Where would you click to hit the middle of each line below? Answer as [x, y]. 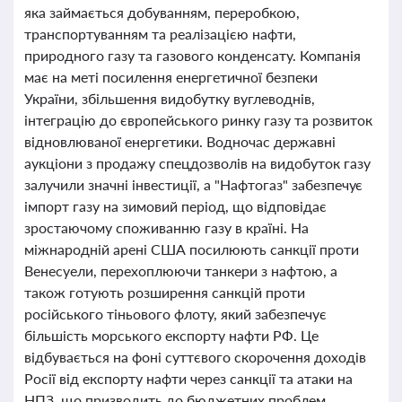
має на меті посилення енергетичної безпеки [171, 77]
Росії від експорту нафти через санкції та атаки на [188, 378]
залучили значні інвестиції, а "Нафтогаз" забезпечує [194, 184]
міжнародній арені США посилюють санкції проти [192, 249]
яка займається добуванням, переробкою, [162, 12]
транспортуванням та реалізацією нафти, [160, 34]
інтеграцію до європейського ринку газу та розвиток [198, 120]
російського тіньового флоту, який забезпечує [175, 314]
